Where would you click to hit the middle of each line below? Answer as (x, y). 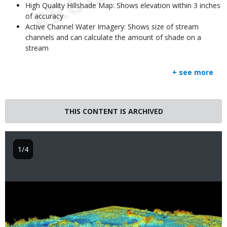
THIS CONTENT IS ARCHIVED (113, 111)
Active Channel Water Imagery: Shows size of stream (112, 27)
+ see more (193, 72)
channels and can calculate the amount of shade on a (113, 37)
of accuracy (44, 16)
